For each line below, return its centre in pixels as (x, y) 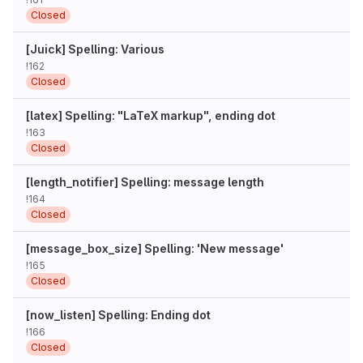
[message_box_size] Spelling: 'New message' (155, 248)
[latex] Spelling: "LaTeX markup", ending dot (151, 115)
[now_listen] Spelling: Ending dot (118, 315)
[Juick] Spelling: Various (95, 49)
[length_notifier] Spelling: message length (145, 182)
